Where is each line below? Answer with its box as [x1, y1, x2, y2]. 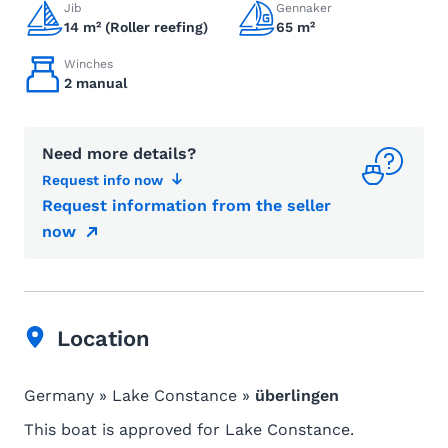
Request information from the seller [42, 196, 331, 215]
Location [57, 326, 150, 351]
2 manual [64, 75, 127, 91]
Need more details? [42, 144, 196, 163]
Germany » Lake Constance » [24, 386, 255, 405]
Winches [64, 57, 113, 71]
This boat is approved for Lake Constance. [24, 420, 354, 439]
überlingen [255, 386, 339, 405]
